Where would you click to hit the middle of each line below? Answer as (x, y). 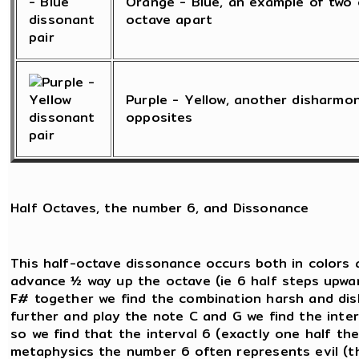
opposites (159, 117)
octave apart (169, 19)
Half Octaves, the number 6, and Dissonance (160, 208)
